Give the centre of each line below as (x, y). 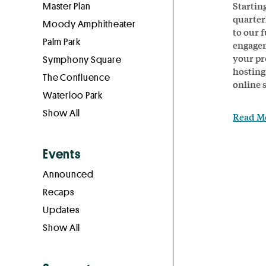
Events (62, 153)
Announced (68, 174)
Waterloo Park (73, 95)
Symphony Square (82, 59)
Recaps (58, 192)
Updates (61, 210)
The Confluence (77, 77)
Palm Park (62, 42)
